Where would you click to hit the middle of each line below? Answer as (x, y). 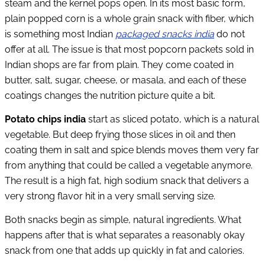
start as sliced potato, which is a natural (174, 119)
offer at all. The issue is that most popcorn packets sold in (129, 50)
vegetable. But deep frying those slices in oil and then (120, 134)
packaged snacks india (165, 34)
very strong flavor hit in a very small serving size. (110, 196)
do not (230, 34)
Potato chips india (46, 119)
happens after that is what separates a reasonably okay (125, 235)
